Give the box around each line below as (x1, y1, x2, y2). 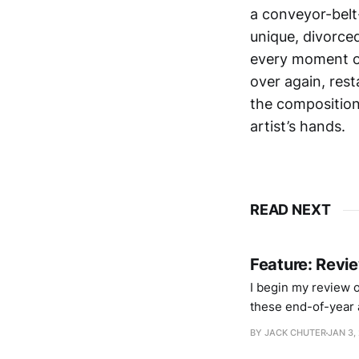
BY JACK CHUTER (250, 327, 326, 338)
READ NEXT (250, 201, 331, 218)
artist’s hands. (250, 118, 345, 135)
